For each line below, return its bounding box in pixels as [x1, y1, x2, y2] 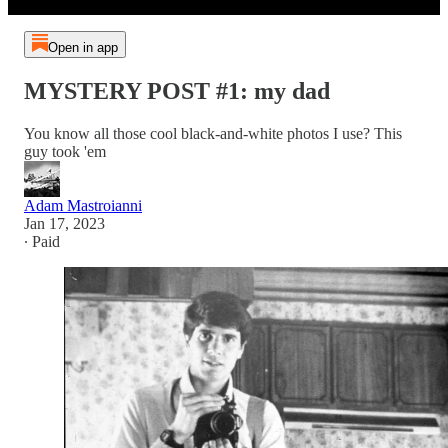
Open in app [47, 40, 118, 55]
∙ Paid [24, 232, 60, 250]
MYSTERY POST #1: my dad [24, 77, 330, 104]
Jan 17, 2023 [24, 214, 105, 232]
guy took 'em [24, 142, 106, 160]
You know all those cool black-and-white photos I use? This [24, 124, 402, 142]
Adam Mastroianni [24, 196, 142, 214]
